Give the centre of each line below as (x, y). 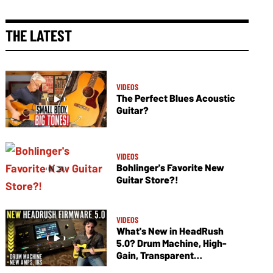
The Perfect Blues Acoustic (175, 98)
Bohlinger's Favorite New (170, 168)
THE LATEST (39, 35)
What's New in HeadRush (170, 231)
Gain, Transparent (155, 255)
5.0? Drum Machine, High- (171, 243)
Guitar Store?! (147, 180)
